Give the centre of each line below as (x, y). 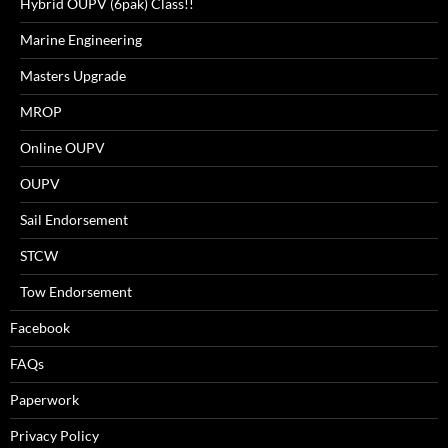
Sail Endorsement (74, 219)
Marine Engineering (81, 39)
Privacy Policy (54, 435)
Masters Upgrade (73, 75)
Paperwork (44, 399)
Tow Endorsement (76, 291)
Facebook (40, 327)
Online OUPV (62, 147)
